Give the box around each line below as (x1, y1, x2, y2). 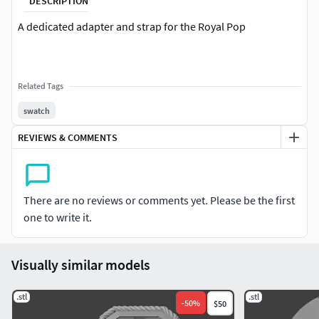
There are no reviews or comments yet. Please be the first (23, 193, 295, 208)
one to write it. (23, 210, 92, 225)
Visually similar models (11, 256, 150, 274)
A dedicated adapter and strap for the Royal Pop (18, 19, 246, 34)
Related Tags (18, 80, 63, 92)
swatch (23, 105, 50, 116)
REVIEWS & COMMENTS (18, 130, 117, 144)
